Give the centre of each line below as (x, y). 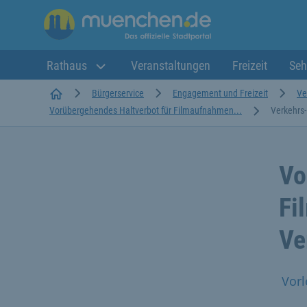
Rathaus (68, 65)
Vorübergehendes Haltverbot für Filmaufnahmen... (146, 110)
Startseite (81, 92)
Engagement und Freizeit (220, 93)
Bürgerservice (118, 93)
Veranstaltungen (171, 65)
